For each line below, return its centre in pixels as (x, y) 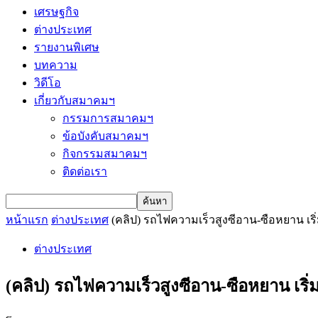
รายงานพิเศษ (67, 47)
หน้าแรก (27, 220)
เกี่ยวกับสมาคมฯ (75, 100)
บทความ (56, 65)
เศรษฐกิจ (56, 12)
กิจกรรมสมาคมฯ (105, 154)
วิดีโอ (48, 83)
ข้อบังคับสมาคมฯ (105, 136)
